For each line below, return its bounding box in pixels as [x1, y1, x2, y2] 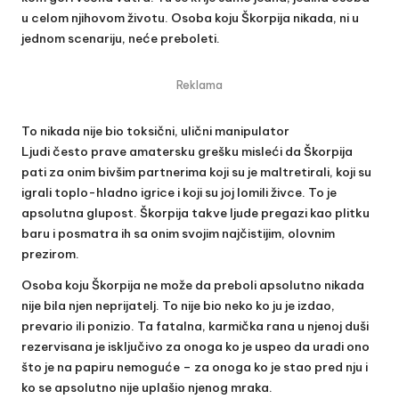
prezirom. [21, 245, 79, 262]
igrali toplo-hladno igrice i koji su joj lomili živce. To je [21, 183, 337, 200]
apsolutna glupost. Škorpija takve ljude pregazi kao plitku [21, 204, 370, 221]
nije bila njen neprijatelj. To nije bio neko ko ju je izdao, [21, 297, 335, 313]
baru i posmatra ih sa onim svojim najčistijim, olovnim [21, 224, 335, 241]
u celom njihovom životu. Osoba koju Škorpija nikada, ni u [21, 9, 359, 26]
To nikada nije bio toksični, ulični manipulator [21, 122, 289, 139]
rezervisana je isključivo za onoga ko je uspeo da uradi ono [21, 338, 370, 354]
